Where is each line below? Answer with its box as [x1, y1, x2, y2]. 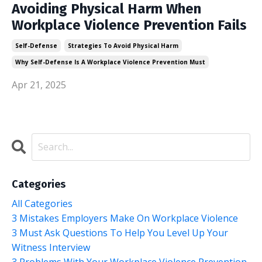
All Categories [12, 196, 73, 210]
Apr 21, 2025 [12, 78, 66, 91]
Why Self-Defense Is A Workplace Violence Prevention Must [15, 57, 205, 66]
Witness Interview [12, 240, 90, 254]
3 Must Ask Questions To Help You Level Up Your [12, 226, 228, 239]
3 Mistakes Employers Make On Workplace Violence [12, 211, 238, 225]
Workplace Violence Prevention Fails [12, 16, 247, 33]
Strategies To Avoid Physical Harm [68, 41, 178, 50]
